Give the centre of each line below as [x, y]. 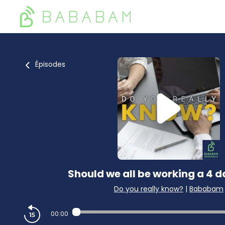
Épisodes [50, 64]
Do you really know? [149, 189]
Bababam [206, 189]
